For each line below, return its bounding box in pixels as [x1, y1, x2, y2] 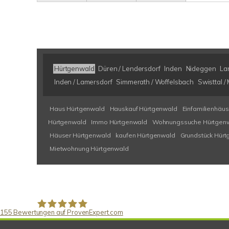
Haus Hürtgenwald [50, 105, 105, 112]
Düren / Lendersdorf [98, 64, 161, 73]
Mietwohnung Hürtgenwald [50, 145, 129, 152]
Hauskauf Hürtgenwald [109, 105, 177, 112]
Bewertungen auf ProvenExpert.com [12, 208, 123, 216]
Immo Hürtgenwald [91, 118, 147, 126]
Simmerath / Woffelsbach [116, 78, 194, 86]
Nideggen [186, 64, 216, 73]
